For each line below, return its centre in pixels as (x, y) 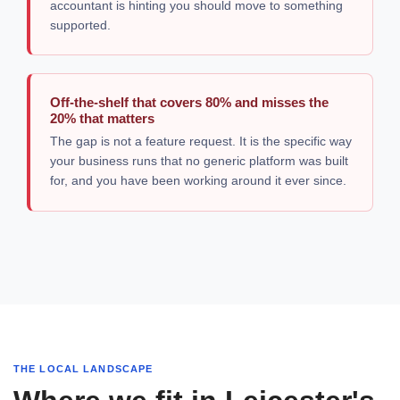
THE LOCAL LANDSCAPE (83, 368)
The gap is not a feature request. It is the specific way (201, 142)
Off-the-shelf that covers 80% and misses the (190, 102)
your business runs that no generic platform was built (200, 161)
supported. (81, 25)
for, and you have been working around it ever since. (199, 181)
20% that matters (103, 118)
